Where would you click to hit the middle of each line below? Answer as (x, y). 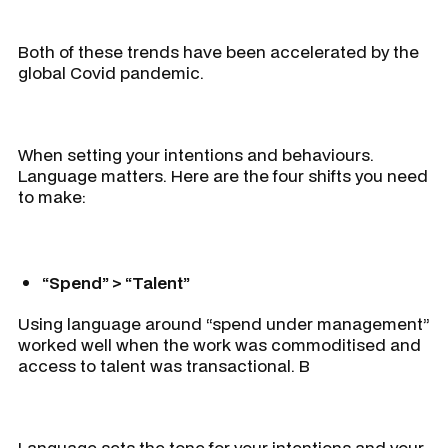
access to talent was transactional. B (164, 366)
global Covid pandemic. (111, 73)
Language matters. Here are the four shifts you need (223, 176)
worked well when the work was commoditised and (219, 345)
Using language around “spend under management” (224, 324)
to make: (52, 197)
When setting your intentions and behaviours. (196, 155)
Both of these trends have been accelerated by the (218, 52)
